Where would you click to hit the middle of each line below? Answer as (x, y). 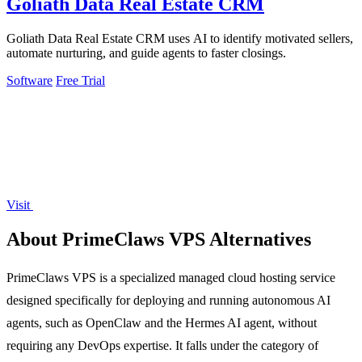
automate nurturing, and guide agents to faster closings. (146, 53)
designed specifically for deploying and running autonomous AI (168, 300)
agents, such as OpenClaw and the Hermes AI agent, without (162, 322)
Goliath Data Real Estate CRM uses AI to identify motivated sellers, (180, 39)
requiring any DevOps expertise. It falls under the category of (162, 345)
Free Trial (80, 81)
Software (29, 81)
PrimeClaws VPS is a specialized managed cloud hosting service (171, 277)
